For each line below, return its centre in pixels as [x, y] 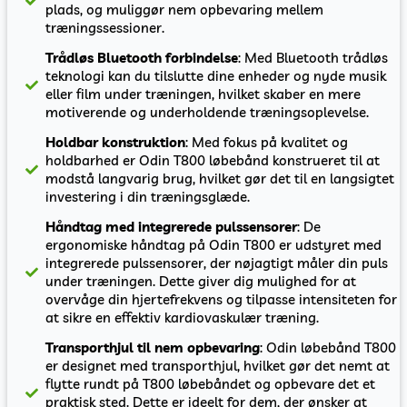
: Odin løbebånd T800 [328, 348]
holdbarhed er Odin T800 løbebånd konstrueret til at [213, 161]
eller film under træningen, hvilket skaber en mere [203, 94]
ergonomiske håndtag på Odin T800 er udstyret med [214, 245]
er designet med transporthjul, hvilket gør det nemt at [218, 366]
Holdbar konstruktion [116, 143]
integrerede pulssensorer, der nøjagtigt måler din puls [217, 263]
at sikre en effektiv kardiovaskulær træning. [183, 318]
